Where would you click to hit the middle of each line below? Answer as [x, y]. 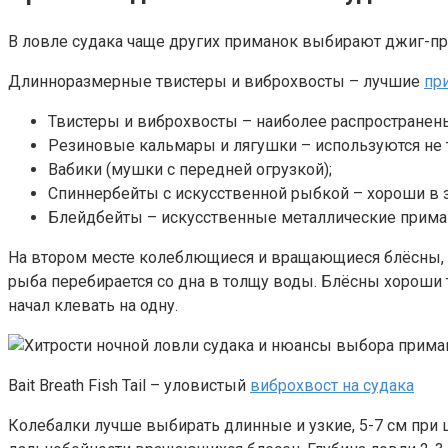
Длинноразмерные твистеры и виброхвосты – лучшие [216, 81]
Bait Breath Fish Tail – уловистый [129, 385]
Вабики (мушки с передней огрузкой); [190, 169]
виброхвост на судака [332, 385]
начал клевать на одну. [93, 305]
